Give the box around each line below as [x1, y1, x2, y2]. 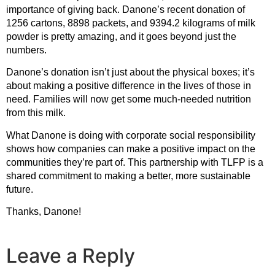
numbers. [6, 44, 47, 55]
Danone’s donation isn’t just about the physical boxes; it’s [6, 67, 255, 78]
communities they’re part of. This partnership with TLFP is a [6, 157, 263, 168]
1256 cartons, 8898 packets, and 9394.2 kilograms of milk [6, 17, 255, 28]
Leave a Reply [6, 244, 135, 268]
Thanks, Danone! [6, 206, 81, 217]
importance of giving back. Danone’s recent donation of [6, 4, 245, 15]
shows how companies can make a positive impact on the [6, 143, 255, 154]
